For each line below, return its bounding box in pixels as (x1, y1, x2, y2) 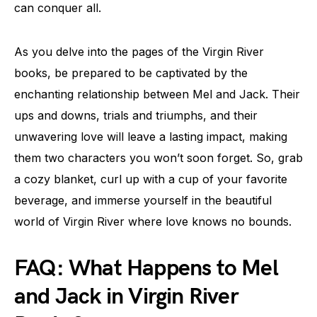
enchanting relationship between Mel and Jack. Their (14, 87, 300, 101)
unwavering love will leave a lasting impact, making (14, 129, 287, 144)
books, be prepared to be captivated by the (14, 66, 248, 80)
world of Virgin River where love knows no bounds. (14, 214, 292, 229)
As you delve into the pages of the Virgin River (14, 45, 264, 59)
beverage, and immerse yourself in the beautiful (14, 193, 272, 207)
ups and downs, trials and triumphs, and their (14, 108, 258, 122)
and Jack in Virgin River (14, 283, 238, 311)
